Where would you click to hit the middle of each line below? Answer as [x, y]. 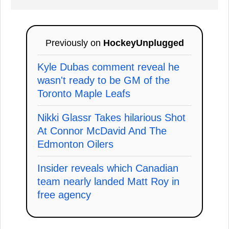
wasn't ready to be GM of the [104, 81]
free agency [64, 195]
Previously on [74, 43]
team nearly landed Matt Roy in [108, 182]
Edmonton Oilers [75, 144]
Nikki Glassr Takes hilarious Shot [111, 118]
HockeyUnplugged [143, 43]
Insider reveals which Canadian [108, 168]
